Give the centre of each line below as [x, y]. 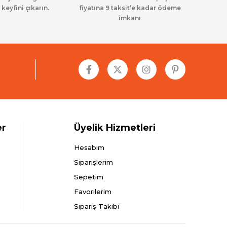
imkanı [130, 18]
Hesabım [89, 147]
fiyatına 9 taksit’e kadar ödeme [130, 8]
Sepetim [89, 177]
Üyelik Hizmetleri [115, 128]
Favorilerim [93, 192]
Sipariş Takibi [97, 206]
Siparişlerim [93, 162]
